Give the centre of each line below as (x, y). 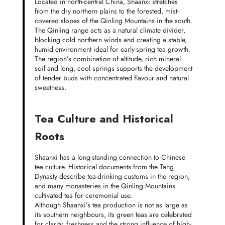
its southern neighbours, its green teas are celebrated (113, 215)
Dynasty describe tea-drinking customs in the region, (112, 177)
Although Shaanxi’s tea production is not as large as (111, 205)
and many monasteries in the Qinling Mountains (105, 186)
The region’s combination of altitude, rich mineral (107, 59)
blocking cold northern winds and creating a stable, (110, 40)
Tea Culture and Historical (104, 119)
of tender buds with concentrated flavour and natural (111, 78)
